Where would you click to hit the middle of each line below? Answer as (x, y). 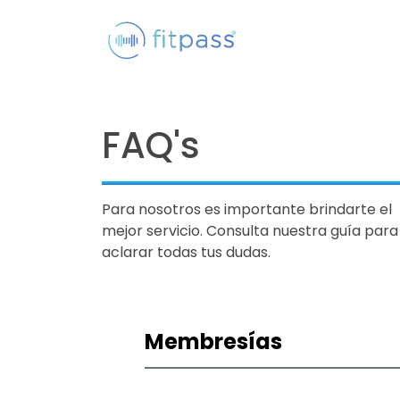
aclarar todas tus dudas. (186, 252)
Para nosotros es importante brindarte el (247, 209)
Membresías (213, 342)
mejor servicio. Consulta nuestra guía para (250, 231)
